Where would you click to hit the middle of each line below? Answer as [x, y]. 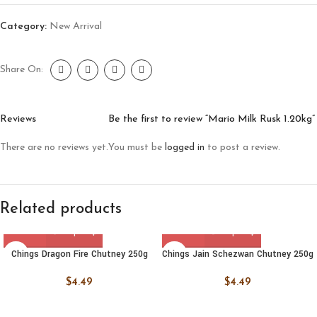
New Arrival [76, 27]
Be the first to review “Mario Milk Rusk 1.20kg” [212, 120]
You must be [137, 148]
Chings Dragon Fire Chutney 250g [79, 254]
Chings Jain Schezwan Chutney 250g [238, 254]
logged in [185, 148]
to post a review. [242, 148]
